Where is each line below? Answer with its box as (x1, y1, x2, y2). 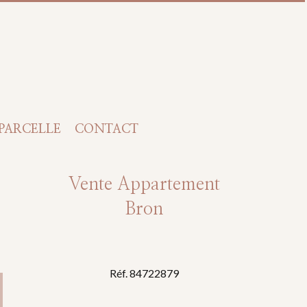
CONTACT (75, 123, 138, 136)
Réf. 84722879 (109, 267, 179, 280)
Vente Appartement (68, 175, 220, 193)
